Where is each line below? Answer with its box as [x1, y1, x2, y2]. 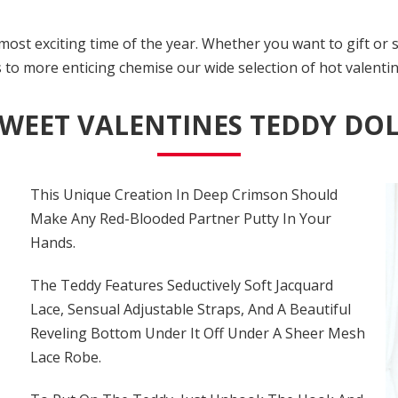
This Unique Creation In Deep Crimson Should [29, 185, 338, 204]
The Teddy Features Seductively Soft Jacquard [29, 275, 333, 295]
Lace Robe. [29, 347, 101, 367]
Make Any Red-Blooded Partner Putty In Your [29, 209, 331, 228]
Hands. [29, 233, 76, 252]
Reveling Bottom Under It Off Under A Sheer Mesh [29, 323, 365, 343]
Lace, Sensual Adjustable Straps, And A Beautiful [29, 299, 351, 319]
